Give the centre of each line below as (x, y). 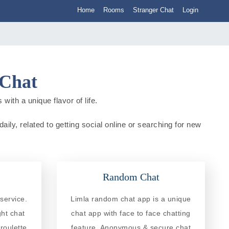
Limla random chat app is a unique (131, 199)
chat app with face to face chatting (131, 213)
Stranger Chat (153, 10)
